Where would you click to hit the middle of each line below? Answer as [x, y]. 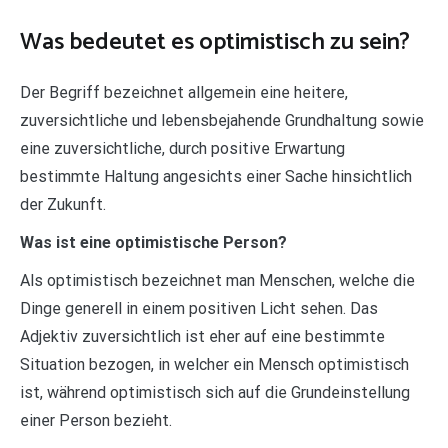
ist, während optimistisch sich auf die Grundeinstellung [215, 392]
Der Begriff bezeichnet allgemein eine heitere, [184, 92]
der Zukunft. [63, 204]
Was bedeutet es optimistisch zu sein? [215, 42]
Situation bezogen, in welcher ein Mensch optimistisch [214, 364]
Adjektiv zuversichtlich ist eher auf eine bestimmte [202, 336]
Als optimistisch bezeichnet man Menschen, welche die [217, 280]
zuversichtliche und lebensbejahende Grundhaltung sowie [222, 120]
